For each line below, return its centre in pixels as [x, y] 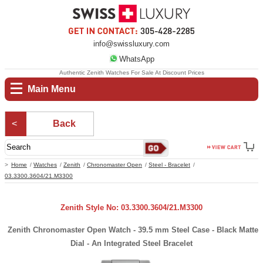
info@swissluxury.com [131, 44]
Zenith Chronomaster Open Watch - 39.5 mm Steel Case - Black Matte [133, 230]
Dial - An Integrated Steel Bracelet [131, 244]
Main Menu [52, 89]
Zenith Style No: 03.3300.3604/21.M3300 [131, 208]
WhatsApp [136, 59]
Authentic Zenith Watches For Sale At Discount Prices [131, 73]
